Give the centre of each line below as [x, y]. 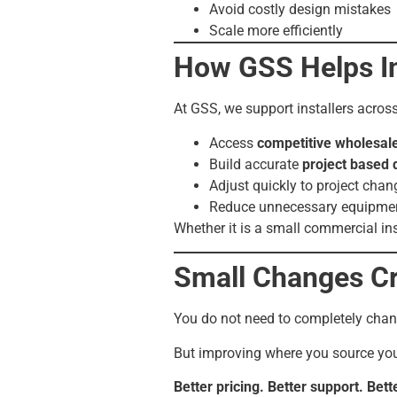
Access [233, 143]
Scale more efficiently [276, 31]
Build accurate [256, 164]
